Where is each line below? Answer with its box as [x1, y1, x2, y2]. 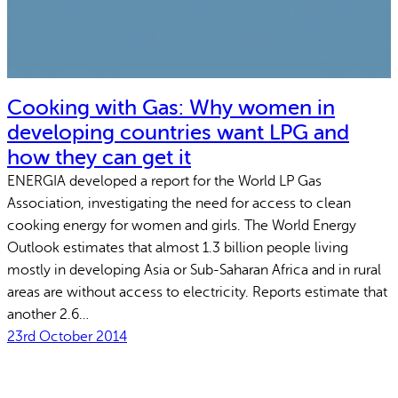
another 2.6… [7, 306, 89, 323]
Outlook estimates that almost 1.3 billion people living [7, 240, 348, 257]
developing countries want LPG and [7, 121, 349, 146]
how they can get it [7, 146, 191, 171]
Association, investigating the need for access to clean [7, 195, 351, 212]
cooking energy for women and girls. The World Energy [7, 218, 356, 235]
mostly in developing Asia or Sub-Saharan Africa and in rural [7, 262, 381, 279]
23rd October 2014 [7, 329, 127, 346]
